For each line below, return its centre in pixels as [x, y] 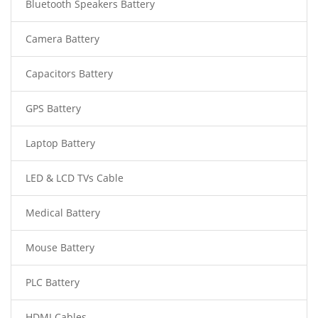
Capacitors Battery [69, 74]
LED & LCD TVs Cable [75, 178]
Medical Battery [63, 213]
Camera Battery [62, 39]
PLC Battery [53, 283]
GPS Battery [53, 109]
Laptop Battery [60, 143]
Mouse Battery [60, 248]
